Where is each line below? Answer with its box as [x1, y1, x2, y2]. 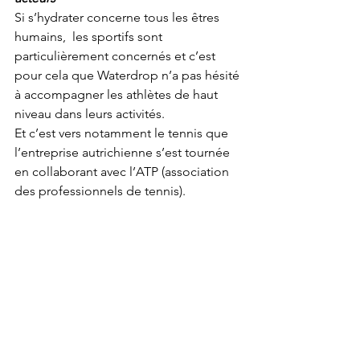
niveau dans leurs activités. [14, 105, 165, 121]
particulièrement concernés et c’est [14, 47, 219, 63]
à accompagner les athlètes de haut [14, 86, 221, 102]
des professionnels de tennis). [14, 182, 189, 198]
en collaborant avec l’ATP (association [14, 163, 232, 179]
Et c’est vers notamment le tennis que [14, 125, 231, 141]
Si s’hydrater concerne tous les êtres [14, 9, 223, 25]
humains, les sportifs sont [14, 28, 166, 44]
